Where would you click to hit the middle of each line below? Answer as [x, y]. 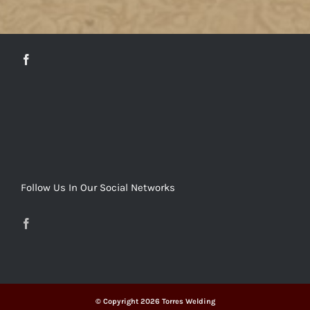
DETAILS [155, 68]
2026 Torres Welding [177, 302]
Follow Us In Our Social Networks [98, 188]
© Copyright [118, 302]
